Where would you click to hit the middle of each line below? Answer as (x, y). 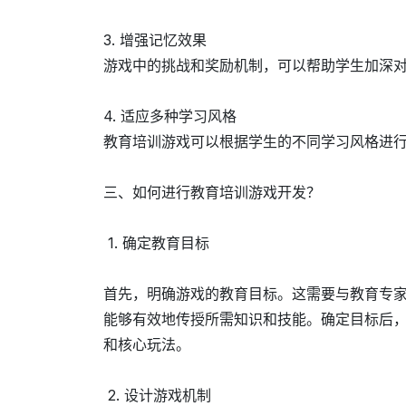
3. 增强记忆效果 (155, 40)
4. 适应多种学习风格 (170, 116)
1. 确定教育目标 (156, 243)
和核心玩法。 (147, 345)
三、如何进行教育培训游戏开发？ (212, 193)
